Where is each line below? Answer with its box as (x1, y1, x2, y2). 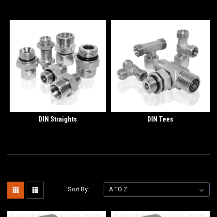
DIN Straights (39, 115, 77, 123)
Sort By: (68, 185, 90, 193)
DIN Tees (147, 115, 173, 123)
